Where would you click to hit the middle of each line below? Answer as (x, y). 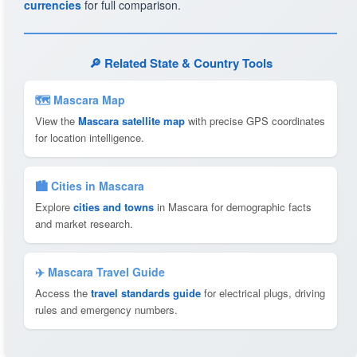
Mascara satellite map (131, 121)
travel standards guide (146, 293)
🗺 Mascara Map (80, 100)
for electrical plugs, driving (263, 293)
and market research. (84, 224)
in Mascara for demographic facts (233, 207)
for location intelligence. (90, 137)
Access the (63, 293)
